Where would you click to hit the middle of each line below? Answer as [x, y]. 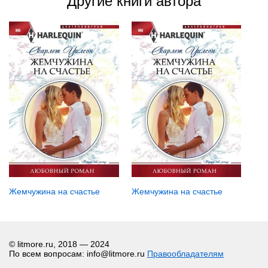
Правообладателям [185, 253]
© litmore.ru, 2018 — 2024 [59, 244]
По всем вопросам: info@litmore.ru [78, 253]
